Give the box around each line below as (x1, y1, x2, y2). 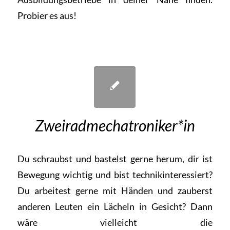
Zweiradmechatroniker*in (34, 116, 195, 135)
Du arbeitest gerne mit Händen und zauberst (17, 185, 213, 197)
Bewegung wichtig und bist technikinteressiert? (17, 169, 213, 181)
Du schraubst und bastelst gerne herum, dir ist (17, 153, 213, 165)
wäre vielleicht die (17, 217, 213, 228)
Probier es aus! (17, 9, 76, 21)
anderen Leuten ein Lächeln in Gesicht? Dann (17, 201, 213, 213)
